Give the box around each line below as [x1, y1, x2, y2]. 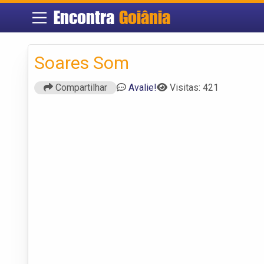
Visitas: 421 [170, 81, 219, 93]
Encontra [53, 6, 119, 28]
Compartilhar [53, 81, 107, 93]
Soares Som [34, 52, 129, 73]
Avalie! [128, 81, 157, 93]
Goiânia [118, 6, 170, 28]
